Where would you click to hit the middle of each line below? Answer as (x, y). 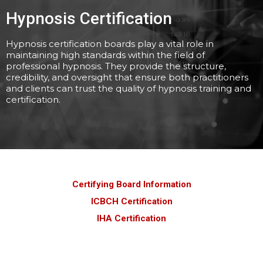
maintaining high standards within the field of (105, 55)
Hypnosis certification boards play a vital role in (110, 43)
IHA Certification (131, 218)
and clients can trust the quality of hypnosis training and (129, 88)
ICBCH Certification (131, 201)
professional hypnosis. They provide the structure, (116, 66)
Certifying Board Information (131, 184)
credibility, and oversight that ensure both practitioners (127, 77)
